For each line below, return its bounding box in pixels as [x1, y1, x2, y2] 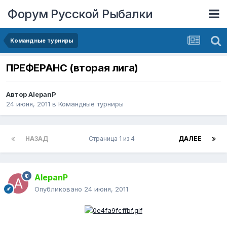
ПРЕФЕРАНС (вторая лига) [6, 62, 138, 74]
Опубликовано [34, 185, 84, 194]
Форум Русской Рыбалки [8, 6, 153, 21]
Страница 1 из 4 [89, 135, 138, 143]
